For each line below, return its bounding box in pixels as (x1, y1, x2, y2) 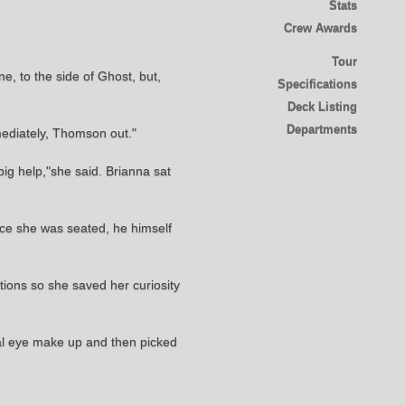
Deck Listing (287, 99, 357, 114)
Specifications (277, 77, 357, 91)
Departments (286, 122, 357, 137)
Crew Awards (283, 21, 357, 35)
